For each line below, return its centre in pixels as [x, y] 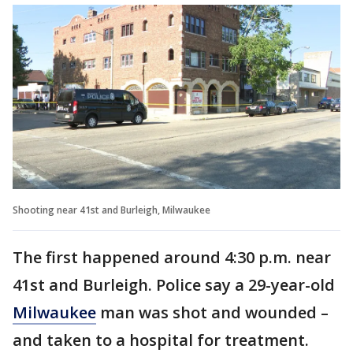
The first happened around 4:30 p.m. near [172, 257]
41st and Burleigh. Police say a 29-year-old [174, 284]
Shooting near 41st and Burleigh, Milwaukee [111, 210]
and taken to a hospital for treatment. [163, 340]
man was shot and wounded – [212, 312]
